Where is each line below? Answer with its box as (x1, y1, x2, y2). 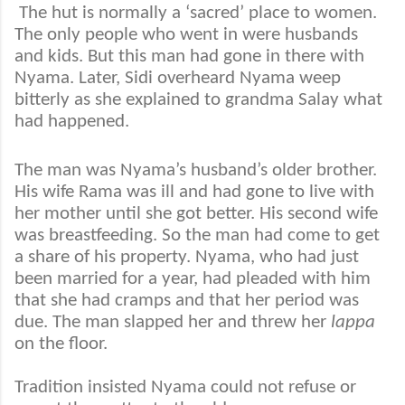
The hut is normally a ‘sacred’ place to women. (19, 4, 377, 24)
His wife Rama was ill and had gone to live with (14, 182, 374, 202)
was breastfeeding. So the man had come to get (14, 225, 380, 245)
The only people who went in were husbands (14, 25, 358, 45)
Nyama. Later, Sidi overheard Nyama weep (14, 69, 341, 89)
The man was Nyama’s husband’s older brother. (14, 160, 377, 180)
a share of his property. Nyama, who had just (14, 247, 359, 267)
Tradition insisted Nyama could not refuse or (14, 377, 356, 397)
